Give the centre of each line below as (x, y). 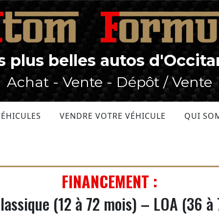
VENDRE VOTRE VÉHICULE (113, 116)
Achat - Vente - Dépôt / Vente (109, 82)
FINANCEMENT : (109, 181)
